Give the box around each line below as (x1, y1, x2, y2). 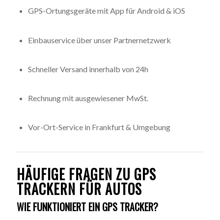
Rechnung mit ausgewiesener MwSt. (27, 93, 148, 103)
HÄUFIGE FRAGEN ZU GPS (16, 164, 156, 184)
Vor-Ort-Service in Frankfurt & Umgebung (27, 122, 170, 132)
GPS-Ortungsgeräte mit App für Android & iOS (27, 6, 185, 16)
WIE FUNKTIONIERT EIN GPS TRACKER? (16, 199, 158, 214)
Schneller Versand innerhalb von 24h (27, 64, 148, 74)
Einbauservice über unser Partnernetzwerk (27, 35, 171, 45)
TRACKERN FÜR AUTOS (16, 178, 142, 199)
